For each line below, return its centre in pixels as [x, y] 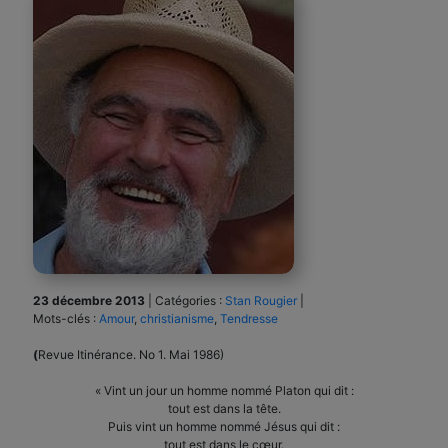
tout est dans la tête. [224, 408]
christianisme [177, 318]
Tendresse [249, 318]
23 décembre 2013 [89, 300]
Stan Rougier [261, 300]
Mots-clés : [66, 318]
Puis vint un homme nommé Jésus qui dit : [224, 426]
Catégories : [190, 300]
